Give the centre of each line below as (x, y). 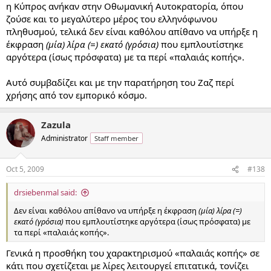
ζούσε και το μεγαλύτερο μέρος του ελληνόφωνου (112, 18)
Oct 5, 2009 (25, 169)
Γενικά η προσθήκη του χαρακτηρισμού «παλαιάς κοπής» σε (133, 253)
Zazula (56, 124)
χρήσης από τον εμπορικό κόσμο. (77, 95)
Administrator (64, 138)
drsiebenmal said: (45, 192)
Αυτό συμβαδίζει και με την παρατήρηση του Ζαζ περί (120, 82)
